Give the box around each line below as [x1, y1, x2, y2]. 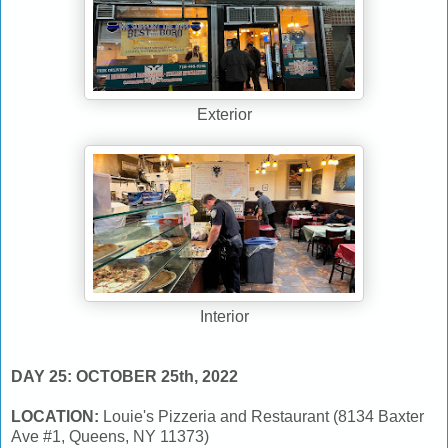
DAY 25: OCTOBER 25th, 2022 [11, 367, 242, 385]
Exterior [196, 105, 252, 123]
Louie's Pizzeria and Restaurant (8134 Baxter [103, 407, 424, 425]
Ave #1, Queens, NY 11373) [11, 427, 209, 445]
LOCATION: [11, 407, 103, 425]
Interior [199, 307, 249, 325]
